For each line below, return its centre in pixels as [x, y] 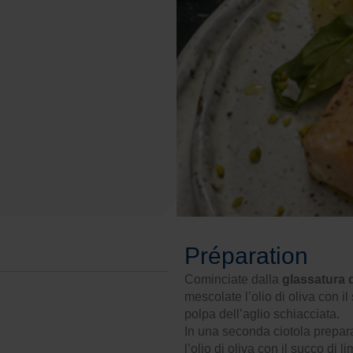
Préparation [246, 256]
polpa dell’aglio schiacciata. [262, 314]
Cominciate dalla [233, 280]
